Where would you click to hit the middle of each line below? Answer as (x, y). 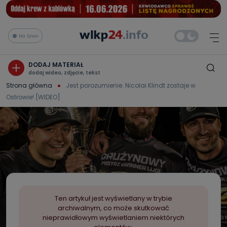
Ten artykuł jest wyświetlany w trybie (113, 198)
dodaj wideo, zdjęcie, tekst (64, 72)
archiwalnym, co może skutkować (113, 208)
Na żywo (28, 35)
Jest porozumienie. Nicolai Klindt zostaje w (131, 85)
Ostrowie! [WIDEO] (33, 97)
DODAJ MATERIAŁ (56, 64)
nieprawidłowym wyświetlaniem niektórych (113, 218)
